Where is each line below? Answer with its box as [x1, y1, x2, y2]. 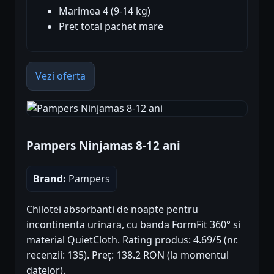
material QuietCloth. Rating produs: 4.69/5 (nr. [26, 233, 238, 247]
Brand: [33, 172, 66, 186]
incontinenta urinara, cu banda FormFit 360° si [26, 218, 240, 232]
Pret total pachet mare [59, 19, 163, 33]
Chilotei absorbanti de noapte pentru [26, 202, 198, 217]
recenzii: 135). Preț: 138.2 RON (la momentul [26, 248, 229, 262]
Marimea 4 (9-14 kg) [59, 4, 150, 18]
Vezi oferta [35, 68, 86, 83]
